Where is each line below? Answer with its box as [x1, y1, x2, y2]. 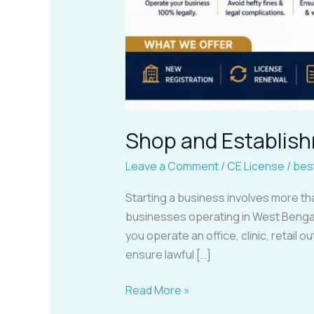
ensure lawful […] [125, 246, 211, 262]
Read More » [125, 282, 190, 298]
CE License [226, 158, 285, 175]
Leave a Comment [125, 158, 219, 175]
